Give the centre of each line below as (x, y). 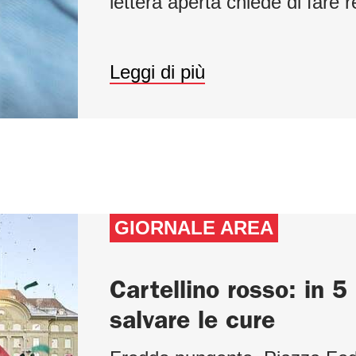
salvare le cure (192, 320)
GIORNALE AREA (193, 228)
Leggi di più (157, 72)
